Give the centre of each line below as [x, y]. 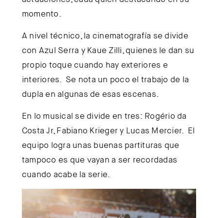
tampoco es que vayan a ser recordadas [100, 160]
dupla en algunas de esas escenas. [90, 94]
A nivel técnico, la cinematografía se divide [105, 36]
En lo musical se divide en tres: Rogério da [104, 116]
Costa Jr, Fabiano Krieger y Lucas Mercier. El [108, 130]
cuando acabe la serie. [66, 174]
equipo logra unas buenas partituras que [100, 145]
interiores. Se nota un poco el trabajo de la [105, 79]
